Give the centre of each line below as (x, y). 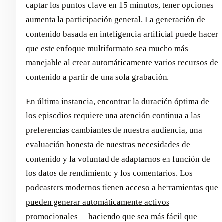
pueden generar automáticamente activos (98, 202)
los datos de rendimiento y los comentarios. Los (109, 173)
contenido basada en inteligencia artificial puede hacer (122, 34)
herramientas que (188, 188)
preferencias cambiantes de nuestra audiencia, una (114, 130)
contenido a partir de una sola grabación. (97, 77)
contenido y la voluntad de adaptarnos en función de (118, 159)
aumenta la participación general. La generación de (115, 20)
